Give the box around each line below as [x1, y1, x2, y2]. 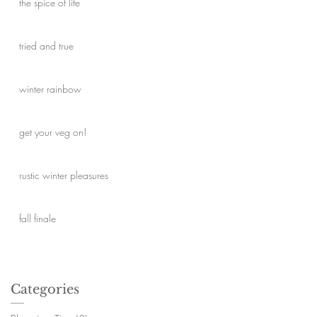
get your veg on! [19, 125, 86, 139]
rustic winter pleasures [19, 168, 108, 182]
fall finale [19, 212, 56, 225]
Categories [11, 282, 79, 297]
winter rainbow [19, 82, 81, 96]
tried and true [19, 39, 74, 52]
